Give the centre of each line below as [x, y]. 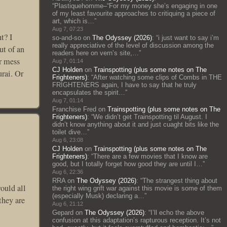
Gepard [63, 213]
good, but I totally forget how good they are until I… [127, 164]
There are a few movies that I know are [150, 156]
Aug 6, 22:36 [68, 172]
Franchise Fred [74, 109]
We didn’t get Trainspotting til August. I [150, 117]
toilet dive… [70, 132]
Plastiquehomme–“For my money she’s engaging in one [136, 6]
